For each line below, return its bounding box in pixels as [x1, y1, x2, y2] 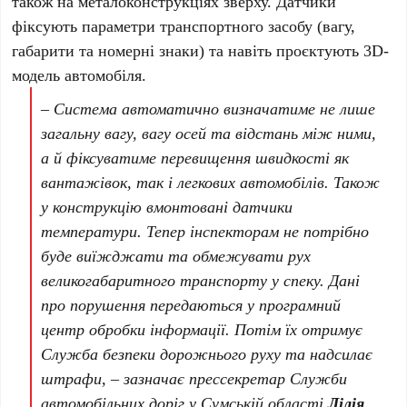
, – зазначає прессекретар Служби [102, 367, 348, 390]
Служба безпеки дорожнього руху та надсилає [41, 342, 373, 365]
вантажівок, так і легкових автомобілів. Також [41, 171, 381, 194]
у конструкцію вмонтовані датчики [41, 195, 293, 218]
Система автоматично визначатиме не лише [49, 97, 376, 120]
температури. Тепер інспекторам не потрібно [41, 220, 370, 243]
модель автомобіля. [12, 64, 147, 86]
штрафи [41, 367, 103, 390]
